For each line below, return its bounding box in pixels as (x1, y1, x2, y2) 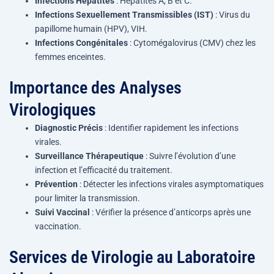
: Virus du (213, 10, 250, 20)
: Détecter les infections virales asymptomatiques (78, 179, 264, 190)
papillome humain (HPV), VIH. (35, 24, 147, 34)
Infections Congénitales (35, 38, 128, 48)
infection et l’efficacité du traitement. (35, 165, 172, 176)
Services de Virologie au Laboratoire (9, 247, 255, 268)
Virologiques (9, 100, 96, 120)
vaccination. (35, 221, 81, 232)
